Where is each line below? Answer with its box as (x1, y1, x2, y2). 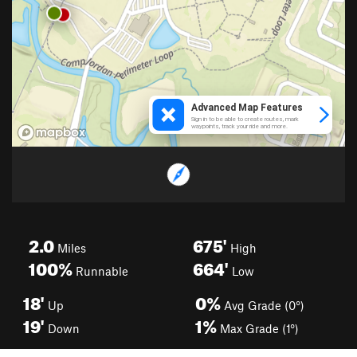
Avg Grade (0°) (221, 298, 304, 312)
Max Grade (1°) (217, 321, 299, 335)
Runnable (73, 264, 128, 278)
